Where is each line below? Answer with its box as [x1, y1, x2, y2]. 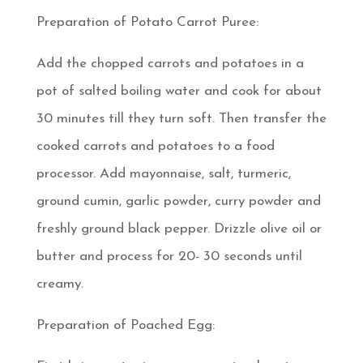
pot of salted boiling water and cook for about [36, 83, 322, 98]
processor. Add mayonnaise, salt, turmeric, [36, 166, 291, 181]
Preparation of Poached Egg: [36, 318, 215, 332]
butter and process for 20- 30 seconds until [36, 249, 302, 263]
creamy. [36, 276, 83, 291]
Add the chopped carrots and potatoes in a [36, 56, 304, 70]
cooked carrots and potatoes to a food [36, 139, 275, 153]
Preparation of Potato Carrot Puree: [36, 15, 258, 29]
